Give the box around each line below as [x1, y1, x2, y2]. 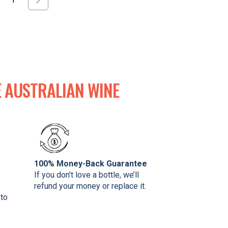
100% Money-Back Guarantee [34, 158, 147, 168]
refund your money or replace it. [34, 181, 146, 191]
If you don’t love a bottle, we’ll [34, 169, 139, 180]
